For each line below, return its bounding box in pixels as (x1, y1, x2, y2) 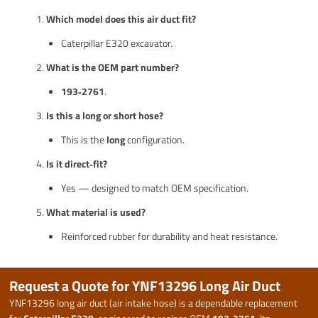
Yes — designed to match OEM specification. (61, 180, 249, 195)
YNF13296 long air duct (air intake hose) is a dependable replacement (9, 295, 298, 310)
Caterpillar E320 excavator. (61, 35, 173, 50)
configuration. (125, 131, 185, 147)
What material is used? (46, 204, 146, 219)
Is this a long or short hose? (46, 107, 164, 123)
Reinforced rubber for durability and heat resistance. (61, 228, 278, 243)
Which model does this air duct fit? (46, 11, 197, 26)
